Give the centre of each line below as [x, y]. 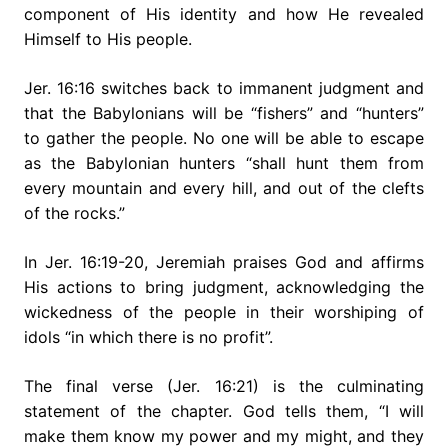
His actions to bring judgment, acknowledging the [224, 286]
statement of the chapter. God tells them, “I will [224, 410]
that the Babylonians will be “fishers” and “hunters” [224, 112]
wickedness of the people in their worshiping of [224, 311]
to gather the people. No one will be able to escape [224, 137]
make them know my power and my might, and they [224, 435]
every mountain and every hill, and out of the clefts [224, 187]
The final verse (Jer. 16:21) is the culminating [224, 385]
